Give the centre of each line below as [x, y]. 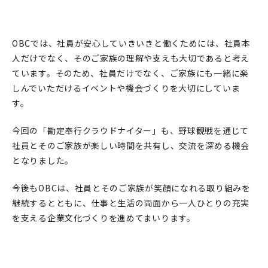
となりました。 [43, 160]
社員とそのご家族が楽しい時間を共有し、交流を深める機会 [131, 145]
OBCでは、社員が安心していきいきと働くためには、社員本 [131, 43]
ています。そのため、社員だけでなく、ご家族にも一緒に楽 [130, 73]
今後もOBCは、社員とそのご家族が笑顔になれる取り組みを [131, 188]
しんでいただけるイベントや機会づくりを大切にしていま [126, 88]
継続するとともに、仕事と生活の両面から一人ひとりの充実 [131, 202]
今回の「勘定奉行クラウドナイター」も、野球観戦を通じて [130, 130]
